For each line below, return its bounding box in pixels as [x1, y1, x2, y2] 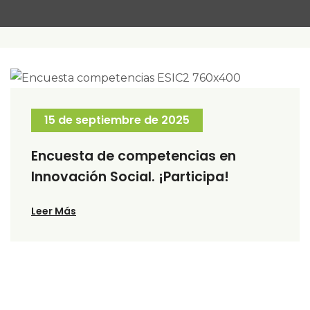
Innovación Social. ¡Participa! [31, 167, 229, 186]
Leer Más [31, 203, 76, 218]
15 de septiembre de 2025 [44, 111, 190, 128]
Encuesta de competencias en [31, 146, 236, 165]
